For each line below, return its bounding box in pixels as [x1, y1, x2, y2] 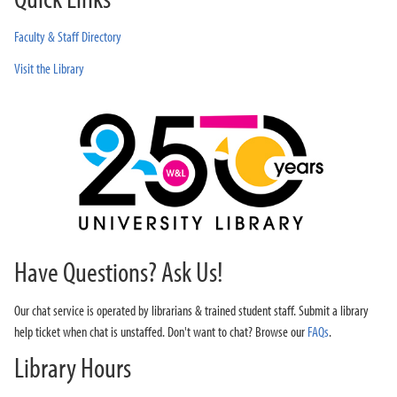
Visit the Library [14, 59, 84, 77]
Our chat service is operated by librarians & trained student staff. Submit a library [14, 301, 369, 320]
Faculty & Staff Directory [14, 27, 121, 45]
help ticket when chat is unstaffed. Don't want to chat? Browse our [14, 323, 307, 341]
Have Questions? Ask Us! [14, 253, 223, 290]
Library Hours [14, 349, 131, 385]
